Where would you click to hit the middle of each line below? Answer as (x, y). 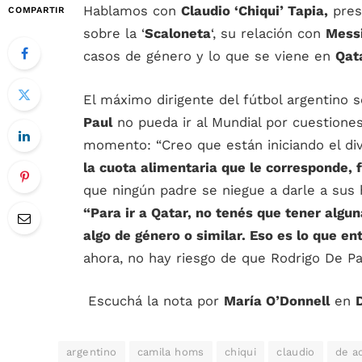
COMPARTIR (36, 10)
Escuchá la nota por (154, 301)
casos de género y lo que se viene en (209, 56)
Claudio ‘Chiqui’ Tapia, (255, 11)
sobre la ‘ (114, 34)
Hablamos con (132, 11)
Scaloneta (178, 34)
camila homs (170, 352)
